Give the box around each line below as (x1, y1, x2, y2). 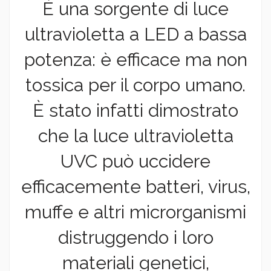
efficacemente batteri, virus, (21, 176, 250, 198)
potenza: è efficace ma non (24, 49, 247, 71)
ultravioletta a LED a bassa (24, 24, 247, 45)
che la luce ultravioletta (38, 125, 233, 147)
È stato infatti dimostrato (33, 100, 238, 122)
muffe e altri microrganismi (25, 201, 246, 223)
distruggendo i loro (57, 227, 214, 249)
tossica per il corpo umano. (25, 74, 246, 96)
